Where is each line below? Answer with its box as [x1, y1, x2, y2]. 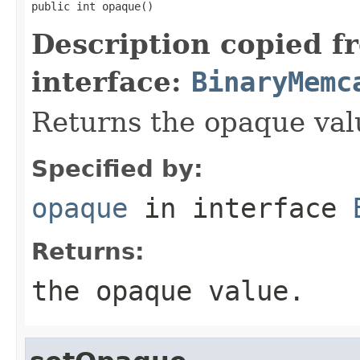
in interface [128, 191, 353, 224]
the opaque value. [31, 274, 305, 307]
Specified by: [31, 154, 203, 182]
